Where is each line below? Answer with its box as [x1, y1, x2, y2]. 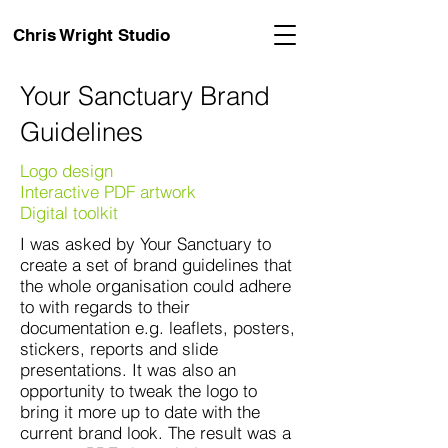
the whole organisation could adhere [20, 275, 291, 296]
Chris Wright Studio [13, 25, 170, 45]
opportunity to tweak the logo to [20, 380, 257, 401]
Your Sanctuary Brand [20, 80, 270, 112]
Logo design [20, 160, 113, 181]
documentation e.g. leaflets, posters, [20, 317, 295, 338]
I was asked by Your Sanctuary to [20, 233, 271, 254]
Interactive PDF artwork [20, 181, 196, 202]
